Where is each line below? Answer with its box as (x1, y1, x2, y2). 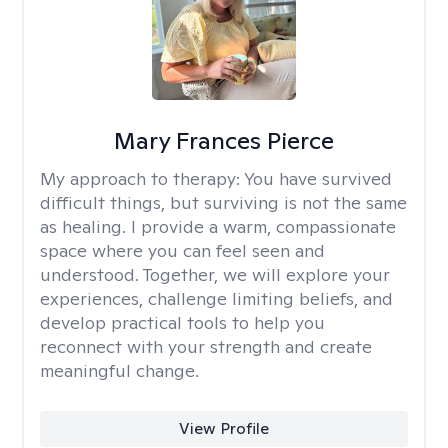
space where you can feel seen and (40, 239, 325, 262)
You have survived (244, 167, 392, 190)
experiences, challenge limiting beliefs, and (40, 287, 393, 310)
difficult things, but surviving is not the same (40, 191, 407, 214)
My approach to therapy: (40, 167, 244, 190)
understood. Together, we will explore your (40, 263, 390, 286)
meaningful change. (40, 359, 199, 382)
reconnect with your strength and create (40, 335, 372, 358)
